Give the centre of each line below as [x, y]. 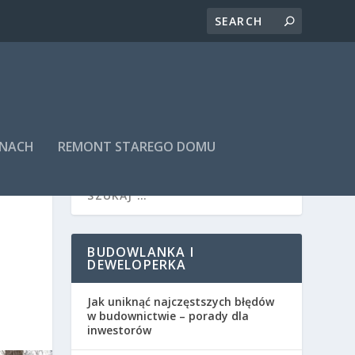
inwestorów [120, 330]
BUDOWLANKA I [141, 252]
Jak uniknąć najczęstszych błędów [181, 302]
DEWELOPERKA [137, 265]
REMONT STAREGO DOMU [137, 147]
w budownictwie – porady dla [168, 316]
